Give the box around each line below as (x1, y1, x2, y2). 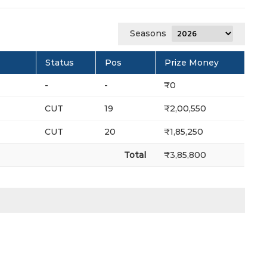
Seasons (130, 28, 166, 39)
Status (45, 57, 74, 69)
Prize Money (164, 57, 219, 69)
